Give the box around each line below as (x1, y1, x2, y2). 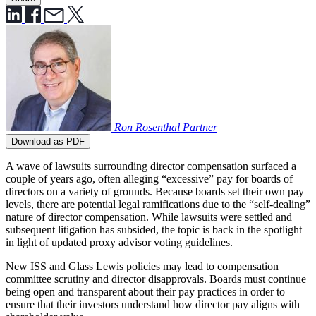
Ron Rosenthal (111, 121, 183, 133)
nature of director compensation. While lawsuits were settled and (6, 211, 292, 223)
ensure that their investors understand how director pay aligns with (6, 298, 300, 310)
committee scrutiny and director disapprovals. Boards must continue (6, 273, 306, 285)
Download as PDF (11, 136, 85, 147)
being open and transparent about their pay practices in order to (6, 286, 285, 298)
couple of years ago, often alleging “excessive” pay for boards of (6, 173, 293, 185)
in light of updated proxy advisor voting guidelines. (6, 236, 233, 248)
